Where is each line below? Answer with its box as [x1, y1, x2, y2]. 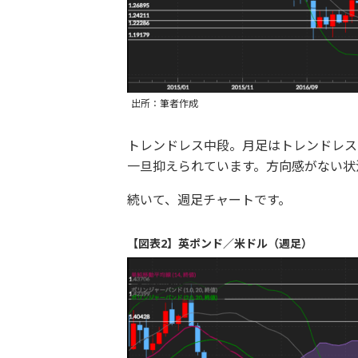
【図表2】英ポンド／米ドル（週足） [126, 236, 312, 252]
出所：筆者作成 [130, 97, 198, 111]
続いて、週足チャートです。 [126, 191, 291, 209]
